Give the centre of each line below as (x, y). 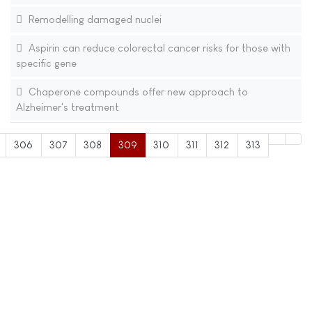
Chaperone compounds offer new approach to (136, 92)
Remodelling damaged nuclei (93, 19)
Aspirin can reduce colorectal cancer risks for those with (158, 48)
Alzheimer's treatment (67, 107)
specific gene (46, 63)
